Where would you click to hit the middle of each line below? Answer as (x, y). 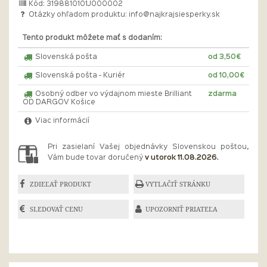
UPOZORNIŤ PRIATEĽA (182, 209)
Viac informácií (61, 121)
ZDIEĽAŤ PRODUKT (60, 184)
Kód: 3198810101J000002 (75, 4)
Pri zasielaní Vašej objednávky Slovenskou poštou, (148, 147)
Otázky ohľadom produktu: (78, 15)
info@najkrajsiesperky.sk (175, 15)
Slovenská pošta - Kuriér (79, 76)
